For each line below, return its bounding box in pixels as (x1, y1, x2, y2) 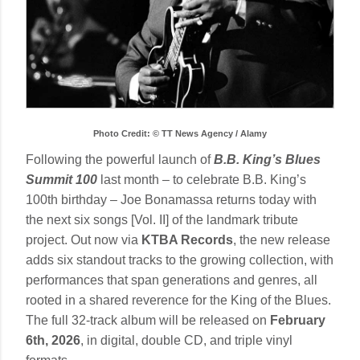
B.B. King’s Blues (214, 152, 321, 166)
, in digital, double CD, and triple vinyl (80, 333, 292, 347)
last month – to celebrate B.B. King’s (97, 172, 306, 186)
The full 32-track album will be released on (26, 313, 270, 327)
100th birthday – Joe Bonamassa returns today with (26, 192, 317, 207)
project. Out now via (26, 232, 138, 247)
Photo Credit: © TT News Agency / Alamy (93, 128, 267, 138)
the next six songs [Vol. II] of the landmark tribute (26, 212, 298, 227)
